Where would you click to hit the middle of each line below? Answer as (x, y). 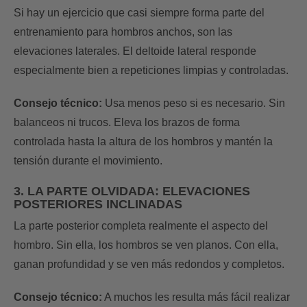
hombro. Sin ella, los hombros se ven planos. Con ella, (146, 245)
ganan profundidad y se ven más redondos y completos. (149, 264)
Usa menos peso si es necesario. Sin (194, 103)
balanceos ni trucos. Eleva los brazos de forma (127, 122)
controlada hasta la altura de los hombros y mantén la (143, 141)
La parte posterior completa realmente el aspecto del (141, 225)
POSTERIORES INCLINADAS (98, 205)
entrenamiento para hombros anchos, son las (123, 32)
